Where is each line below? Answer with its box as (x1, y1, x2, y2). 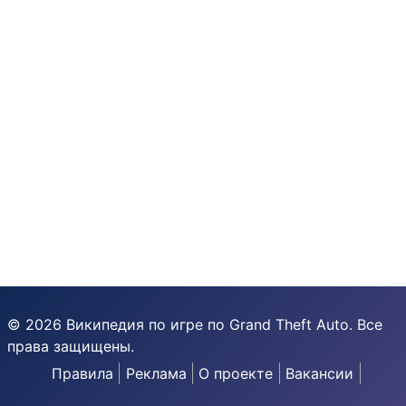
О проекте (198, 364, 274, 382)
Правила (51, 364, 113, 382)
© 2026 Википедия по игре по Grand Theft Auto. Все (7, 315, 382, 333)
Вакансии (285, 364, 354, 382)
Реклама (125, 364, 187, 382)
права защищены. (7, 337, 134, 355)
